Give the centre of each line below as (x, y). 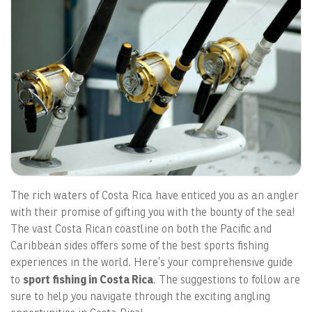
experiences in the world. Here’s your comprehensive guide (151, 262)
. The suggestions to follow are (227, 279)
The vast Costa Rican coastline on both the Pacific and (141, 228)
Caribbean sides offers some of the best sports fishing (140, 245)
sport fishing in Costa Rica (88, 279)
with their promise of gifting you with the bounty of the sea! (153, 212)
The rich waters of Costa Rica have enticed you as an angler (155, 195)
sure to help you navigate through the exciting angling (140, 296)
